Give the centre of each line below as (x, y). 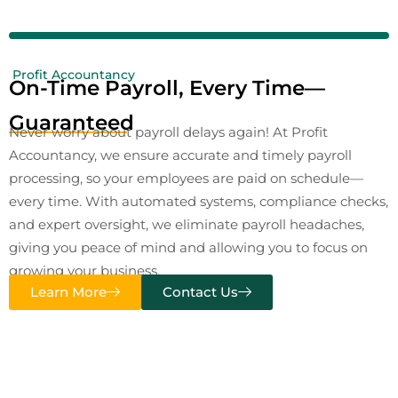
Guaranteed (72, 122)
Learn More (68, 291)
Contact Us (200, 291)
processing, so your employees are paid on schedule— (186, 178)
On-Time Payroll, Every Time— (167, 88)
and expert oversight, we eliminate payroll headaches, (187, 224)
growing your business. (84, 270)
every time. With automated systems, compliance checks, (199, 201)
